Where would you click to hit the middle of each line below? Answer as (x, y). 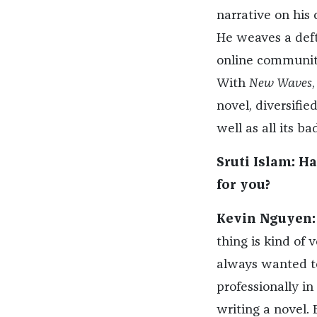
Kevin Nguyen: (266, 220)
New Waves (280, 84)
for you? (243, 186)
